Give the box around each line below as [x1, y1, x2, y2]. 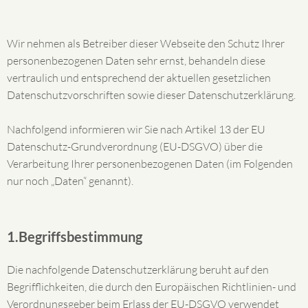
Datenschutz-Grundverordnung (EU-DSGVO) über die [7, 140, 263, 153]
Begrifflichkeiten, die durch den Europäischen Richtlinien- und [7, 280, 296, 294]
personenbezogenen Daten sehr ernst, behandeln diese [7, 54, 265, 67]
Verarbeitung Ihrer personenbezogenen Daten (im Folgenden [7, 157, 293, 170]
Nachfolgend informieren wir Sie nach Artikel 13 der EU [7, 122, 265, 136]
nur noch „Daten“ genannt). [7, 174, 133, 188]
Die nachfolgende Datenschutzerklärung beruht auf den [7, 263, 269, 276]
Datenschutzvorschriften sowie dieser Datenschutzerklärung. [7, 88, 296, 102]
